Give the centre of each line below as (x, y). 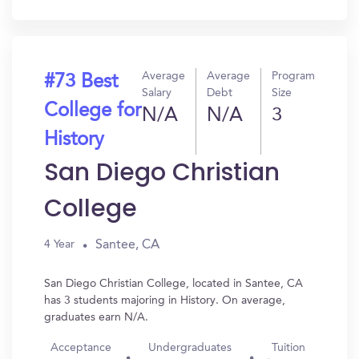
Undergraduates (190, 348)
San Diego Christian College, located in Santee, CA (173, 284)
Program (293, 76)
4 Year (59, 244)
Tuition (288, 348)
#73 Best (81, 83)
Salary (157, 93)
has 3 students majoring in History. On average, (165, 301)
